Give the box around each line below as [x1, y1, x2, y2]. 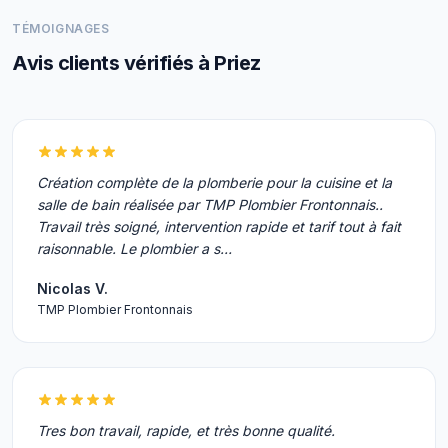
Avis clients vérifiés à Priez [12, 51, 261, 75]
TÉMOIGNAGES [12, 21, 110, 36]
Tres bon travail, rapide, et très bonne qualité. [37, 422, 335, 439]
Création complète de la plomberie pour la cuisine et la [37, 174, 392, 191]
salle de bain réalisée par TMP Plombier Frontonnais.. [37, 196, 383, 213]
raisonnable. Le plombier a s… [37, 240, 232, 257]
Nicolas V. [37, 280, 108, 297]
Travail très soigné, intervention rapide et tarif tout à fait [37, 218, 401, 235]
